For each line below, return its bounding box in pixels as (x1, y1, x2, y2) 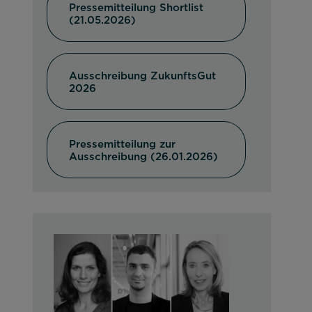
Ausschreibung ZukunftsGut (69, 70, 217, 81)
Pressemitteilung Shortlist (69, 1, 204, 13)
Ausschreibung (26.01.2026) (69, 150, 219, 162)
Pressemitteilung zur (69, 138, 176, 149)
